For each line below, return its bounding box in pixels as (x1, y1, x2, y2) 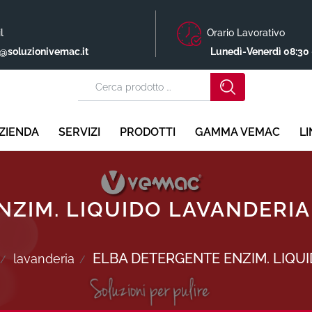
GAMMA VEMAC (194, 125, 280, 139)
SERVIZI (58, 125, 100, 139)
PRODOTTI (119, 125, 175, 139)
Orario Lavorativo (201, 27, 285, 39)
